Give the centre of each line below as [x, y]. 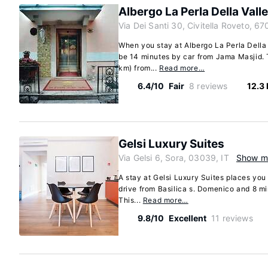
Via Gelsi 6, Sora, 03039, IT [174, 158]
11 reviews [232, 218]
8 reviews [208, 86]
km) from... [139, 68]
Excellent [188, 218]
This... [131, 200]
